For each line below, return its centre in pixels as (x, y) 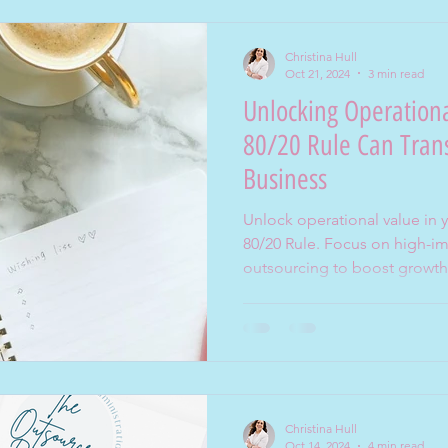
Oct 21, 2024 (317, 73)
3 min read (396, 73)
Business (285, 178)
